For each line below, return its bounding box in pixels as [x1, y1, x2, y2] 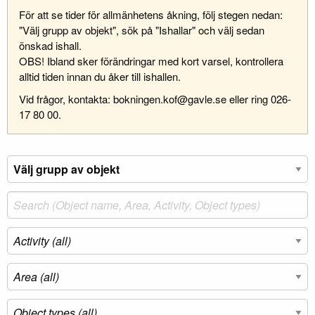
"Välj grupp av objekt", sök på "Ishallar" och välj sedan [19, 22, 264, 38]
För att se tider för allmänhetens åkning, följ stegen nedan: [19, 7, 283, 22]
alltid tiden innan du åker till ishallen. [19, 69, 181, 84]
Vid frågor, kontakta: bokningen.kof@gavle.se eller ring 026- [19, 91, 291, 107]
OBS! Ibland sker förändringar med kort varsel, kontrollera [19, 53, 283, 69]
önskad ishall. [19, 38, 82, 53]
